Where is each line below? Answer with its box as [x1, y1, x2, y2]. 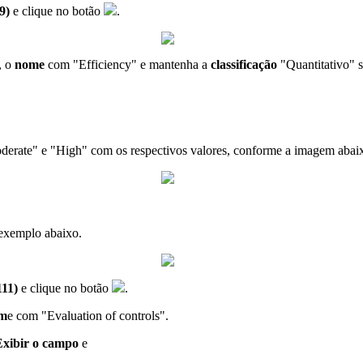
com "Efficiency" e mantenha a [45, 57, 211, 71]
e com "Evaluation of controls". [7, 308, 169, 322]
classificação [211, 57, 277, 71]
